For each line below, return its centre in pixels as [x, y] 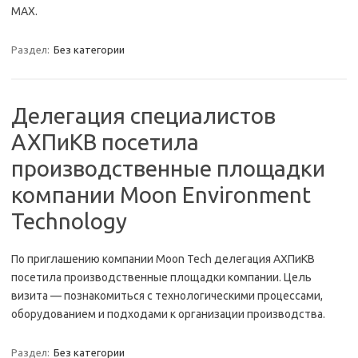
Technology [69, 221]
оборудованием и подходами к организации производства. [168, 314]
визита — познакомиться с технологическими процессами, [167, 295]
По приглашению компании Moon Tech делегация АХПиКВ [163, 259]
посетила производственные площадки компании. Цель [161, 277]
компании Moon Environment [161, 194]
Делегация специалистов [143, 115]
